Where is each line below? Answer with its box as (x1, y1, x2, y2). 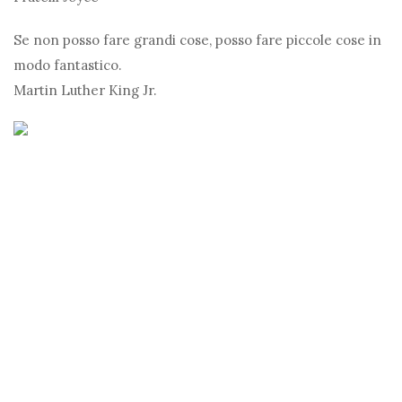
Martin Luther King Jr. (13, 82, 157, 100)
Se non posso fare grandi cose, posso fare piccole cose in (13, 31, 381, 49)
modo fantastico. (13, 57, 122, 74)
